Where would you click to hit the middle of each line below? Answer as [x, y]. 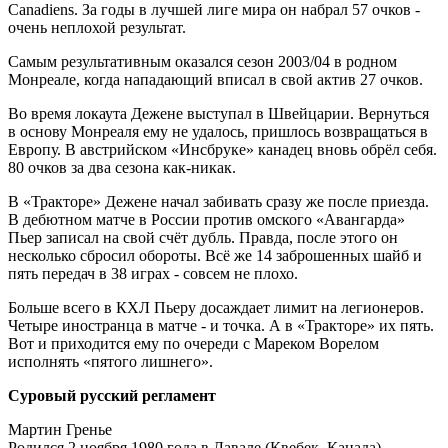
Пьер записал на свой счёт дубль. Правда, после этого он [203, 237]
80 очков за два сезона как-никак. [122, 167]
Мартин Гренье [60, 429]
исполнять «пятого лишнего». [110, 361]
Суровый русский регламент [112, 395]
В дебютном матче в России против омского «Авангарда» [206, 219]
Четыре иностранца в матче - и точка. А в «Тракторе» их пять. [221, 325]
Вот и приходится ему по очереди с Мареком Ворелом [193, 343]
